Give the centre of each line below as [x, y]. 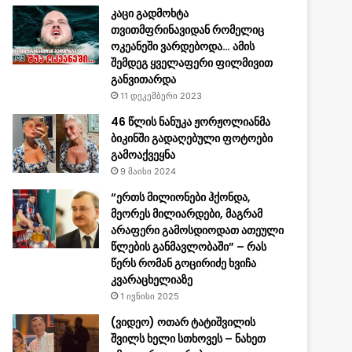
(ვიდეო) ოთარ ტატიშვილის [183, 322]
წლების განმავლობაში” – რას [189, 247]
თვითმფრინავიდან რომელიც [187, 30]
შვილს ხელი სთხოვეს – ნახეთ [188, 339]
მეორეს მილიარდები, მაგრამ [187, 214]
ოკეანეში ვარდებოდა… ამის [183, 46]
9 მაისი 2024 [148, 171]
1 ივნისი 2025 [150, 296]
